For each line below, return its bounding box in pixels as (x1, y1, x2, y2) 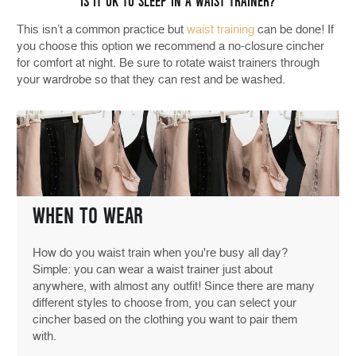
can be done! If (254, 21, 334, 37)
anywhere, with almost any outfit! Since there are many (33, 279, 315, 294)
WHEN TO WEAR (33, 203, 143, 230)
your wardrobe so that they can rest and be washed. (17, 72, 285, 87)
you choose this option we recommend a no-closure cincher (17, 38, 324, 53)
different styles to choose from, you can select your (33, 296, 296, 311)
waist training (187, 21, 254, 37)
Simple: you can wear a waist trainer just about (33, 262, 273, 277)
